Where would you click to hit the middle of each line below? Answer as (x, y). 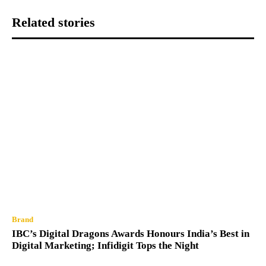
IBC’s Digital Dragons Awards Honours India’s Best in (131, 233)
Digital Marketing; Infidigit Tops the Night (105, 245)
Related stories (53, 22)
